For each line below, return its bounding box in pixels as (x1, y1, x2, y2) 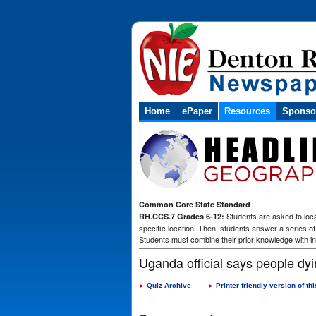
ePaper (182, 106, 212, 116)
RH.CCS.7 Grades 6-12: (139, 211, 224, 221)
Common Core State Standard (139, 199, 250, 209)
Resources (224, 106, 270, 116)
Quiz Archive (147, 281, 191, 289)
